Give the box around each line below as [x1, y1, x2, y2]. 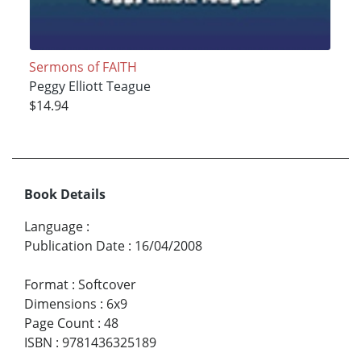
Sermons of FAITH [28, 58, 137, 77]
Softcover [78, 276, 136, 294]
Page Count [24, 314, 94, 333]
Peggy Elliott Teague [28, 77, 151, 96]
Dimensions [24, 295, 97, 313]
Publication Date [24, 237, 125, 255]
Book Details [24, 185, 106, 204]
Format [24, 276, 68, 294]
